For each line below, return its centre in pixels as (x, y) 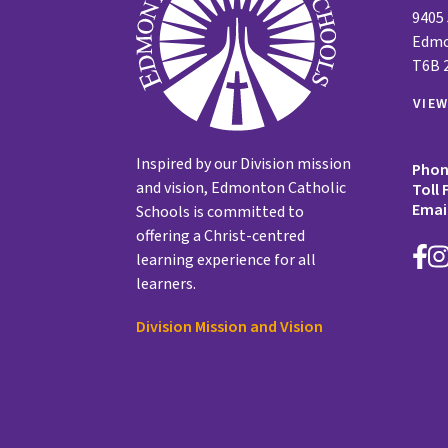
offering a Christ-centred (220, 235)
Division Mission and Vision (229, 326)
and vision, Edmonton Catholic (241, 187)
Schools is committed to (220, 211)
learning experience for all (226, 259)
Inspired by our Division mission (243, 163)
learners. (166, 283)
